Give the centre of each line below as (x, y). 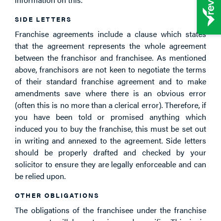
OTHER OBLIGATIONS (57, 195)
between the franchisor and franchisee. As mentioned (110, 57)
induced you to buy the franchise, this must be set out (110, 128)
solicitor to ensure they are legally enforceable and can (110, 164)
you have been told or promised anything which (110, 116)
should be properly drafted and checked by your (110, 152)
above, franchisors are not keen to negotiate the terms (110, 69)
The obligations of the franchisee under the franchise (110, 210)
